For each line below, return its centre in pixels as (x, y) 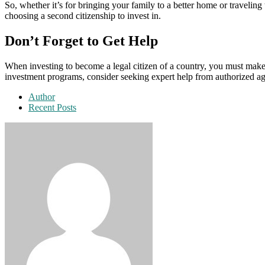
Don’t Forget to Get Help (81, 41)
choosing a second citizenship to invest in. (83, 16)
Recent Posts (52, 107)
